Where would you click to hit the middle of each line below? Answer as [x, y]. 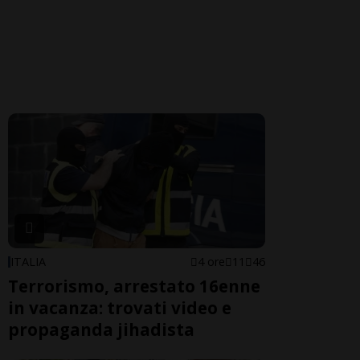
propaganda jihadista [101, 330]
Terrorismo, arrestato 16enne [134, 286]
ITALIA [28, 262]
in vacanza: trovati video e [120, 308]
